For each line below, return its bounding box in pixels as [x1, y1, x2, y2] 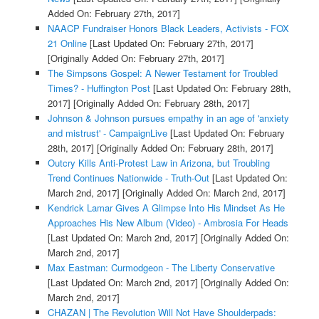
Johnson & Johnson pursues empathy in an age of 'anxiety [47, 110, 289, 125]
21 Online [47, 36, 87, 50]
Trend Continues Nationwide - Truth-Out [47, 170, 209, 184]
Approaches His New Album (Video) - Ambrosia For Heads [47, 215, 288, 229]
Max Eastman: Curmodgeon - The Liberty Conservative [47, 260, 275, 274]
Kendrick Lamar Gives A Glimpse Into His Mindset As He [47, 200, 285, 214]
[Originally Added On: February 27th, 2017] [47, 51, 224, 65]
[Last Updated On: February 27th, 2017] [86, 36, 253, 50]
